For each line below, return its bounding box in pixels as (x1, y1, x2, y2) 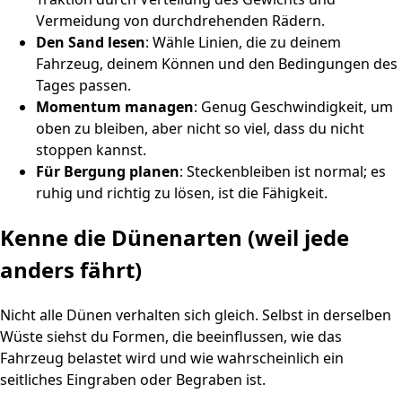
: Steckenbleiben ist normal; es (179, 162, 386, 182)
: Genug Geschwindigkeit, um (194, 97, 393, 118)
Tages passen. (36, 75, 131, 96)
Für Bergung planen (36, 162, 179, 182)
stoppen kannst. (36, 140, 146, 161)
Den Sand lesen (36, 32, 145, 53)
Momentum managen (36, 97, 194, 118)
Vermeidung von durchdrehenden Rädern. (36, 11, 325, 31)
